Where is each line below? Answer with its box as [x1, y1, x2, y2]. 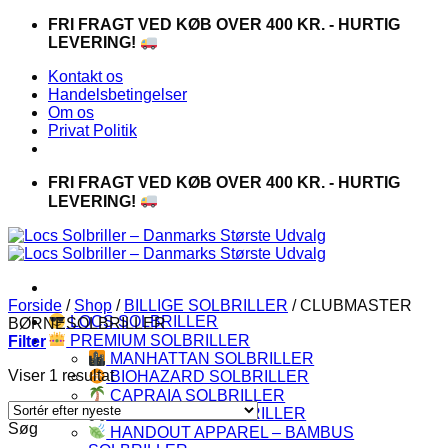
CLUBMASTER [296, 296, 412, 314]
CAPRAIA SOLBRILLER [106, 386, 286, 404]
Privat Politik [48, 122, 137, 140]
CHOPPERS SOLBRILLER [106, 405, 307, 423]
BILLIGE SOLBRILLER [124, 296, 288, 314]
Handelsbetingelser [48, 86, 187, 104]
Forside [8, 296, 62, 314]
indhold [7, 51, 60, 68]
